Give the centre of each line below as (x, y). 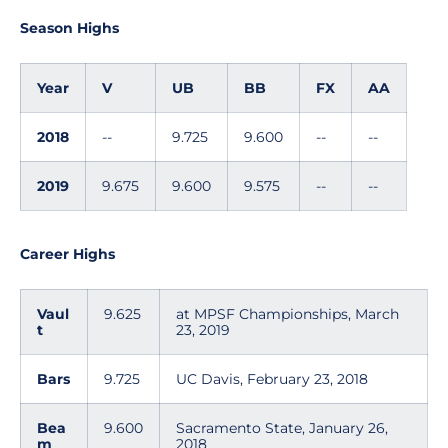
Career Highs (67, 254)
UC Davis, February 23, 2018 (272, 379)
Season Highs (69, 28)
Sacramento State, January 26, (282, 428)
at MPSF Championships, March (287, 314)
